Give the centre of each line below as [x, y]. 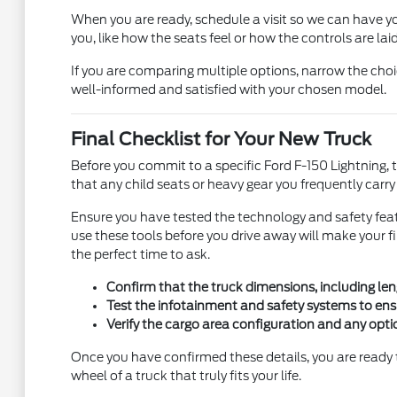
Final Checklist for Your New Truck [221, 139]
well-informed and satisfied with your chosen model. [228, 90]
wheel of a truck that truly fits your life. [186, 376]
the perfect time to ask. [140, 254]
